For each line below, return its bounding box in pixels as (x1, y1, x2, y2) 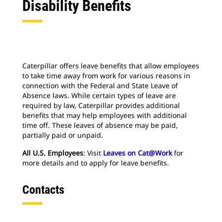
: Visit (83, 148, 103, 158)
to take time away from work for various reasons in (22, 71, 190, 80)
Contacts (22, 183, 64, 197)
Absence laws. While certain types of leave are (22, 91, 176, 100)
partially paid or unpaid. (22, 130, 103, 140)
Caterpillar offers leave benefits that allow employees (22, 61, 199, 70)
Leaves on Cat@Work (103, 148, 172, 158)
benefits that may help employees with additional (22, 111, 187, 120)
